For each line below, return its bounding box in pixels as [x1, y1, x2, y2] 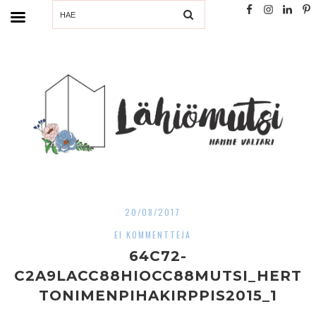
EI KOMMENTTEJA [114, 228, 191, 241]
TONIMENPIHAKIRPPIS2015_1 [39, 286, 277, 304]
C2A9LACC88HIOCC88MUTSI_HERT [14, 267, 302, 284]
